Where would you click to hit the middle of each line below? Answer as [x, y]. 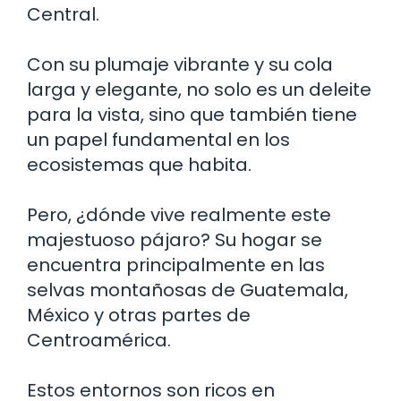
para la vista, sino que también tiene [192, 115]
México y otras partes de [139, 315]
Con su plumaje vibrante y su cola [180, 64]
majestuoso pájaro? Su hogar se [175, 240]
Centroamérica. [99, 340]
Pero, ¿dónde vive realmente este [179, 215]
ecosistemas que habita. [139, 165]
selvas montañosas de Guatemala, [188, 290]
